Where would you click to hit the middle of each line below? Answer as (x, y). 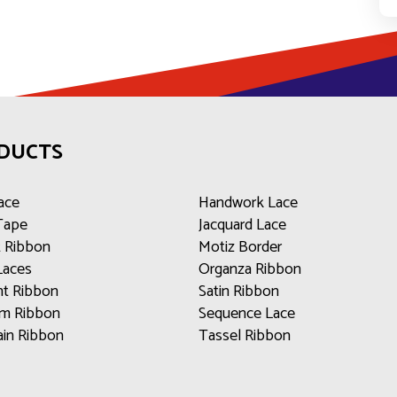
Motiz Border (240, 247)
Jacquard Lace (242, 225)
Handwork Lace (248, 203)
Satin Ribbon (239, 292)
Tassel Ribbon (245, 336)
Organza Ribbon (250, 269)
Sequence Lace (247, 314)
